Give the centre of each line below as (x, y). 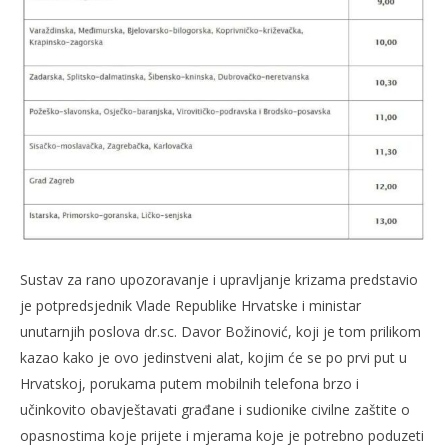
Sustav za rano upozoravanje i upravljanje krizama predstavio (219, 279)
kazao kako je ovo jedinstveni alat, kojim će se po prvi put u (213, 357)
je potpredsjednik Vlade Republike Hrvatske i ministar (190, 305)
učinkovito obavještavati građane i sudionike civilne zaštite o (215, 409)
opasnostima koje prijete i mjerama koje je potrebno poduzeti (222, 435)
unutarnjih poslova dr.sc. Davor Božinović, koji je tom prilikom (220, 331)
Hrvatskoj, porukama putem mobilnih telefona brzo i (189, 383)
